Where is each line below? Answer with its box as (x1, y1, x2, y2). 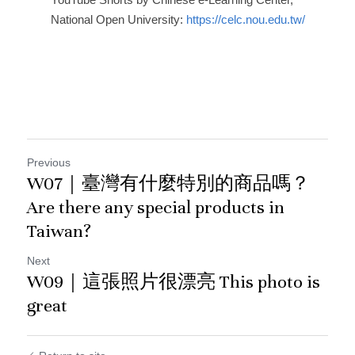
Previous (27, 156, 71, 170)
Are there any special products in (27, 197, 284, 219)
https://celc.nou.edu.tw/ (185, 13, 305, 27)
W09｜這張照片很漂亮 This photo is (27, 271, 320, 293)
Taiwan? (27, 220, 91, 242)
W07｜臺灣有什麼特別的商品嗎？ (27, 173, 310, 195)
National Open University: (50, 13, 186, 27)
